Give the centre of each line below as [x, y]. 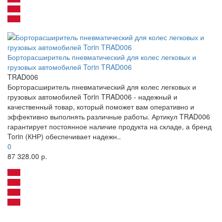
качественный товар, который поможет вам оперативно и [101, 107]
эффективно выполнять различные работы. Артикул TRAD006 [109, 117]
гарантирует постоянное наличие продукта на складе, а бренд [110, 127]
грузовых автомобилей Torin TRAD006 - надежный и [92, 97]
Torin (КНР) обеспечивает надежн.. [64, 137]
